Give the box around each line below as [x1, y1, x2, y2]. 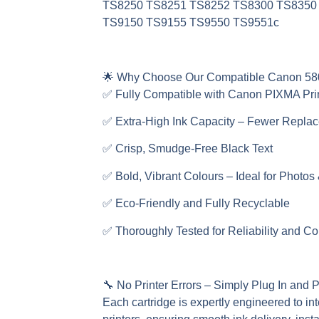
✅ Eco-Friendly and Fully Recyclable [103, 197, 291, 210]
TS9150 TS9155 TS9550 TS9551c [103, 16, 280, 28]
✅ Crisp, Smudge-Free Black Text [103, 142, 273, 155]
